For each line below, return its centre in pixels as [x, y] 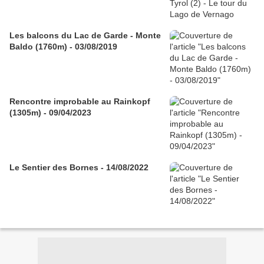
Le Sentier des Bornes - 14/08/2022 [79, 168]
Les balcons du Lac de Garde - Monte [85, 36]
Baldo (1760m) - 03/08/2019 [63, 47]
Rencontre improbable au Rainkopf [80, 102]
